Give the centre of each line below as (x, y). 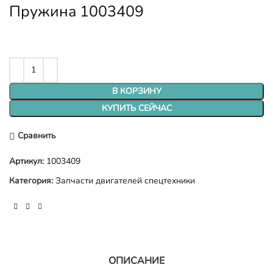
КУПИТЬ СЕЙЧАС (136, 108)
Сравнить (37, 136)
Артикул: (28, 161)
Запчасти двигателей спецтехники (125, 180)
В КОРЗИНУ (136, 91)
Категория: (31, 180)
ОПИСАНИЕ (136, 261)
